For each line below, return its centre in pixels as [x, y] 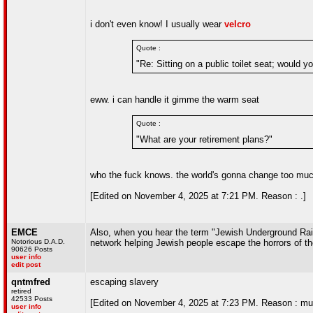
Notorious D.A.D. [38, 241]
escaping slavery [124, 282]
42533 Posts [32, 299]
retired [21, 291]
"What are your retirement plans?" [204, 139]
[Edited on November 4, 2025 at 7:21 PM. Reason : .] [198, 196]
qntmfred [31, 282]
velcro [238, 24]
